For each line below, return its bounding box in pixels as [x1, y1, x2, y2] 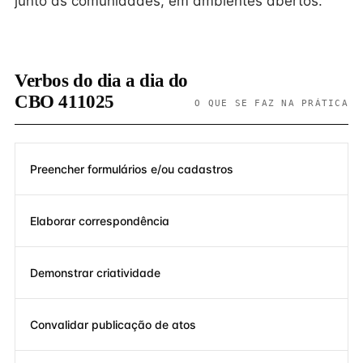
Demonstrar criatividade [30, 265, 160, 280]
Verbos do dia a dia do [15, 70, 188, 91]
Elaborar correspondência [30, 213, 169, 228]
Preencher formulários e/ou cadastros [30, 161, 233, 176]
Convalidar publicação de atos [30, 317, 196, 331]
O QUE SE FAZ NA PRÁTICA [194, 98, 348, 108]
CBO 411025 [15, 92, 114, 112]
